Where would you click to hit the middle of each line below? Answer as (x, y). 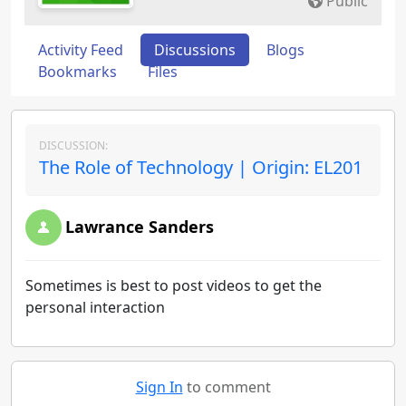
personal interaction (95, 307)
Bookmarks (77, 72)
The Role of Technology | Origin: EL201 (201, 167)
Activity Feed (81, 50)
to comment (227, 387)
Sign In (159, 387)
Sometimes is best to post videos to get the (174, 285)
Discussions (195, 50)
